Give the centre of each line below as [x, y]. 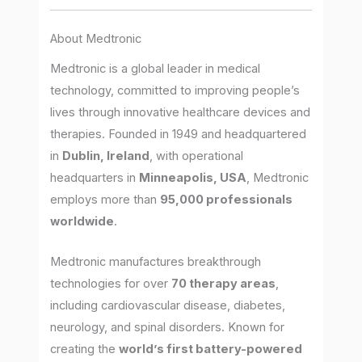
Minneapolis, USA [193, 177]
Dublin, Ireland [106, 156]
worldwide [82, 221]
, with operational [197, 156]
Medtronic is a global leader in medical [156, 68]
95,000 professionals [227, 199]
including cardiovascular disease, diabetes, [168, 306]
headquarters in [95, 177]
